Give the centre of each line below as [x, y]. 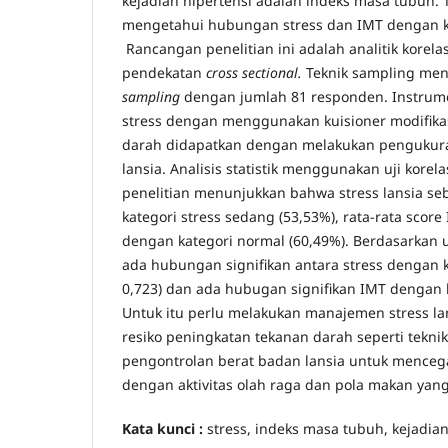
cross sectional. [256, 73]
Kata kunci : [162, 429]
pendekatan [164, 73]
